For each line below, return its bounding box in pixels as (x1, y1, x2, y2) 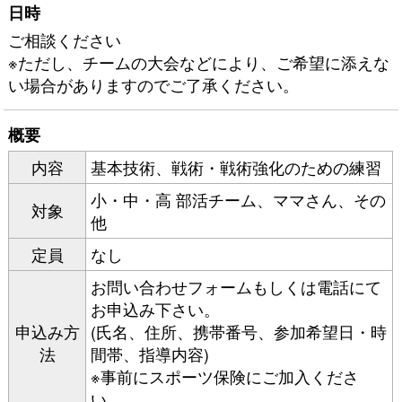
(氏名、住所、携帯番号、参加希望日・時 (91, 319, 388, 343)
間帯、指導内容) (91, 342, 210, 365)
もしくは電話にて (252, 275, 382, 298)
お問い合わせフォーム (91, 275, 253, 298)
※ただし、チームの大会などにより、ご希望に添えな (8, 50, 390, 74)
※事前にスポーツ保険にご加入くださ (91, 364, 360, 388)
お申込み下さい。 (91, 297, 221, 320)
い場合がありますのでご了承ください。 (8, 73, 300, 96)
